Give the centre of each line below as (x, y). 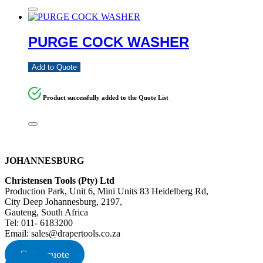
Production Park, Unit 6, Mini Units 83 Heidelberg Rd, (107, 191)
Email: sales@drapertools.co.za (63, 234)
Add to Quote (54, 68)
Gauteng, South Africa (46, 213)
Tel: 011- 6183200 (39, 223)
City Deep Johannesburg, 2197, (63, 202)
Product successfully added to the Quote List (106, 98)
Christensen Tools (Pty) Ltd (60, 181)
